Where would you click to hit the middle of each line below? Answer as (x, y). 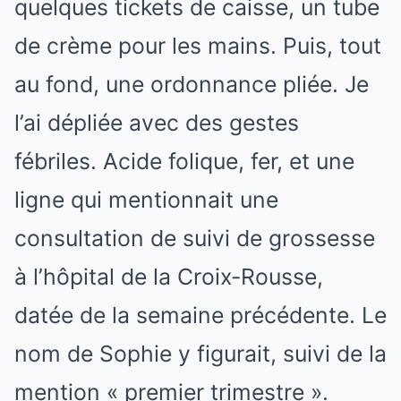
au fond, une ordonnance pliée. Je (192, 84)
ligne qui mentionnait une (146, 200)
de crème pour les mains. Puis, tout (198, 46)
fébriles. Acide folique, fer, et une (184, 161)
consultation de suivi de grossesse (195, 238)
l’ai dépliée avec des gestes (157, 123)
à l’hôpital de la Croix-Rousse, (169, 277)
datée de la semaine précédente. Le (200, 315)
